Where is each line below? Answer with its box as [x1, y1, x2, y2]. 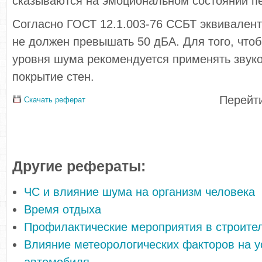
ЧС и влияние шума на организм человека [24, 185, 255, 198]
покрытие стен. [12, 70, 94, 83]
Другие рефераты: [12, 158, 146, 174]
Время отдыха [24, 203, 101, 216]
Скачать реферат [22, 95, 85, 104]
